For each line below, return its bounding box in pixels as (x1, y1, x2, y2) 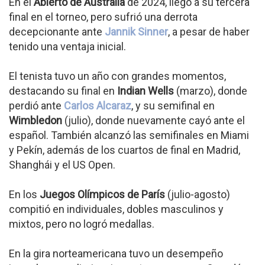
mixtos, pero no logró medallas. (9, 218, 154, 230)
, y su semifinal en (131, 99, 215, 112)
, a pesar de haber (168, 25, 250, 38)
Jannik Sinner (105, 25, 168, 38)
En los (9, 188, 40, 201)
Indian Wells (117, 85, 174, 97)
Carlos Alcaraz (64, 99, 131, 112)
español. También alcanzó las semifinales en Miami (9, 129, 249, 141)
